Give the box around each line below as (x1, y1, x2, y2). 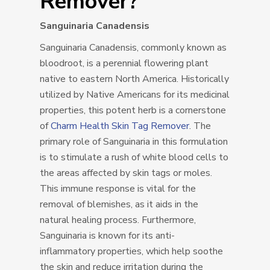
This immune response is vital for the (40, 182, 196, 196)
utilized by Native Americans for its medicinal (40, 88, 230, 102)
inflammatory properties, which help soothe (40, 245, 224, 259)
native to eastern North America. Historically (40, 72, 230, 86)
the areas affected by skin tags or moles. (40, 166, 213, 180)
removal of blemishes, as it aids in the (40, 198, 199, 212)
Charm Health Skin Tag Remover (51, 119, 190, 133)
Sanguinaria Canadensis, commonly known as (40, 41, 227, 55)
